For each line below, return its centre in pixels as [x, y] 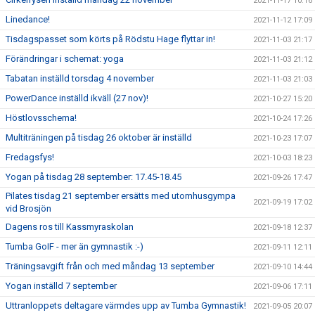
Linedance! [28, 20]
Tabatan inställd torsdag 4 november [80, 79]
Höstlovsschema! [41, 118]
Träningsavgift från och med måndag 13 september [110, 266]
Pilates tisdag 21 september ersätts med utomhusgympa [121, 196]
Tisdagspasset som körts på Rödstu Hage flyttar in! [110, 39]
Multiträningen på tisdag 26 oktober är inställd [99, 138]
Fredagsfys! [30, 157]
